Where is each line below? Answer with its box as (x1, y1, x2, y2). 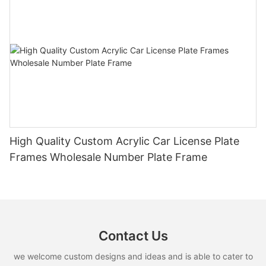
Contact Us (98, 228, 168, 244)
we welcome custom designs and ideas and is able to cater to (13, 251, 253, 261)
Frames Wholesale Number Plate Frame (9, 151, 207, 164)
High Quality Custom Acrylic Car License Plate (9, 135, 239, 148)
